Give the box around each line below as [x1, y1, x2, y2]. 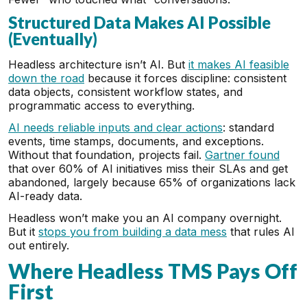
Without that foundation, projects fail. [8, 148, 205, 162]
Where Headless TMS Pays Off [8, 258, 297, 283]
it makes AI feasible [188, 58, 289, 71]
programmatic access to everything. [8, 99, 195, 112]
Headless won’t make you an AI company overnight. [8, 211, 282, 225]
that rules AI [227, 225, 295, 238]
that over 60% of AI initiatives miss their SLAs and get [8, 162, 288, 175]
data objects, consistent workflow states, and [8, 85, 243, 99]
